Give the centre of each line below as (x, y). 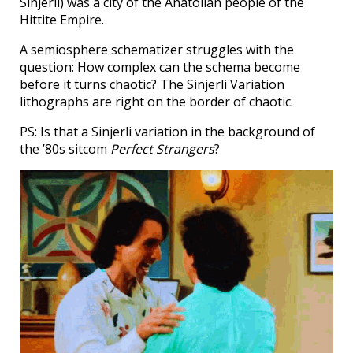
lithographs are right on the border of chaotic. (156, 101)
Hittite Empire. (62, 19)
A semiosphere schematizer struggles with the (157, 49)
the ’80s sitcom (65, 149)
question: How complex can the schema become (160, 67)
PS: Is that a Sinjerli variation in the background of (167, 131)
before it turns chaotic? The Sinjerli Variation (152, 84)
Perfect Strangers (162, 149)
